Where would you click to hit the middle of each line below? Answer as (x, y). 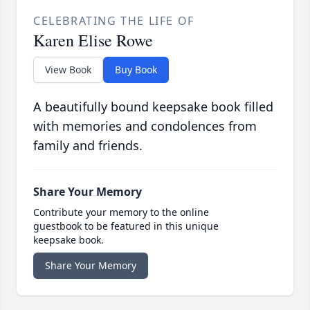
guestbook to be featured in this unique (126, 226)
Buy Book (136, 70)
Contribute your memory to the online (121, 212)
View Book (68, 70)
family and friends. (88, 146)
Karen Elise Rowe (93, 40)
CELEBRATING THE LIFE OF (114, 21)
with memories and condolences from (145, 126)
